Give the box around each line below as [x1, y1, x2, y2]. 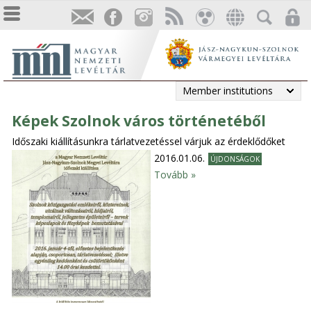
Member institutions [183, 84, 273, 97]
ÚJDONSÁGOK [210, 154, 260, 165]
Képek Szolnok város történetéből [12, 111, 267, 131]
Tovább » [154, 168, 196, 182]
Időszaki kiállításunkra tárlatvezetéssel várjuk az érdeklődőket [12, 135, 286, 149]
